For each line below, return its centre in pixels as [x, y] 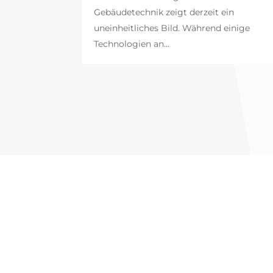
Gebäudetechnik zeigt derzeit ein [164, 12]
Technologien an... [132, 44]
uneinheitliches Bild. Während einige [172, 28]
